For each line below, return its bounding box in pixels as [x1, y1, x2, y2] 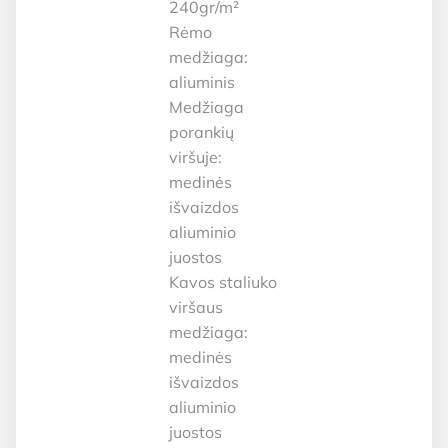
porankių [169, 122, 235, 143]
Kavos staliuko [169, 272, 278, 293]
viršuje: [169, 147, 223, 168]
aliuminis [169, 72, 236, 93]
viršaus [169, 297, 224, 318]
